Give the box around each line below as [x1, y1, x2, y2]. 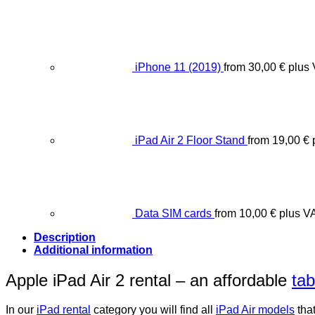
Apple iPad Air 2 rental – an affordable [6, 270, 292, 290]
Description [34, 231, 96, 243]
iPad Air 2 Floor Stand [135, 134, 245, 147]
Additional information [34, 243, 153, 256]
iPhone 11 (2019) [135, 61, 221, 74]
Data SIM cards [135, 207, 212, 220]
